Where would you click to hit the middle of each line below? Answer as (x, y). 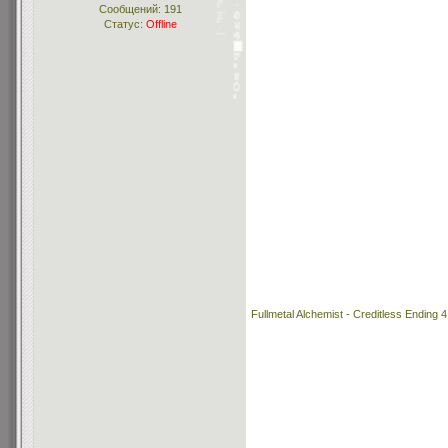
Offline (161, 24)
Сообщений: (131, 9)
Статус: (124, 24)
